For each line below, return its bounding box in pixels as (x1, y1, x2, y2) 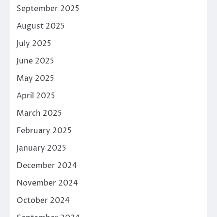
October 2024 (16, 195, 70, 206)
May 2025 (16, 73, 54, 84)
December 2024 (16, 160, 77, 171)
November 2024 (16, 178, 78, 189)
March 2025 (16, 108, 62, 119)
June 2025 (16, 56, 54, 67)
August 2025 (16, 21, 65, 32)
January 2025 (16, 143, 66, 154)
